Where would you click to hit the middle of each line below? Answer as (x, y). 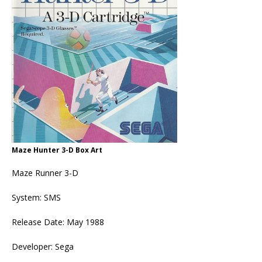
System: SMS (36, 197)
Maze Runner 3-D (45, 173)
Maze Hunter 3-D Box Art (57, 150)
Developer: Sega (43, 246)
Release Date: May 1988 (58, 222)
